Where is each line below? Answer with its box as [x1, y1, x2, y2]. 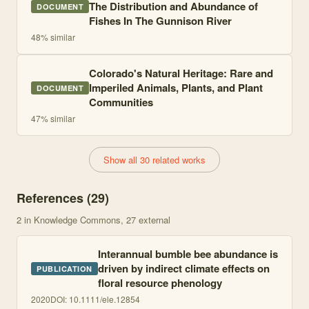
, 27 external [121, 213, 170, 226]
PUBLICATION [37, 263, 92, 274]
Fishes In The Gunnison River [89, 13, 232, 28]
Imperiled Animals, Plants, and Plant [89, 80, 263, 95]
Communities [89, 94, 153, 110]
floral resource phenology [97, 275, 222, 290]
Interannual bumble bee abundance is [97, 246, 278, 261]
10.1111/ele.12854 [69, 293, 140, 305]
